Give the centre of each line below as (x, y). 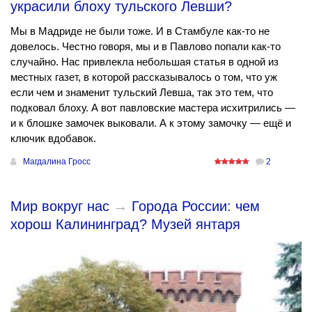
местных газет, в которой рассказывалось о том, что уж (144, 77)
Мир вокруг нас (60, 206)
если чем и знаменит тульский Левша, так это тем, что (142, 93)
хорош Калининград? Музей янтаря (125, 225)
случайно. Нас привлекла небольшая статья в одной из (145, 62)
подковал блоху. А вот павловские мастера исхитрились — (153, 108)
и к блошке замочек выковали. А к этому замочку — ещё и (151, 123)
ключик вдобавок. (53, 139)
